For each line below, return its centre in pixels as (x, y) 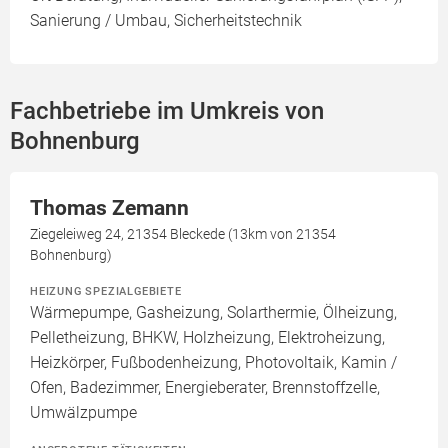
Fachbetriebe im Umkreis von (167, 111)
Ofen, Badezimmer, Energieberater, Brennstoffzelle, (205, 388)
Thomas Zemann (109, 208)
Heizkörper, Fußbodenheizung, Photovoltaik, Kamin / (213, 363)
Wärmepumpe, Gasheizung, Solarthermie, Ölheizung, (213, 313)
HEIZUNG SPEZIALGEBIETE (106, 291)
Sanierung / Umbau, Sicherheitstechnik (166, 21)
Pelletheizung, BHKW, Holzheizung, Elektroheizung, (207, 338)
